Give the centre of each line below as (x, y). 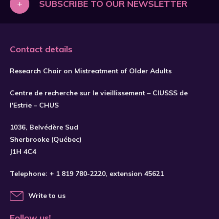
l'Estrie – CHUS (34, 105)
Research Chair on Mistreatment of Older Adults (91, 71)
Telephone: (30, 174)
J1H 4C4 (23, 152)
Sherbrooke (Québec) (46, 139)
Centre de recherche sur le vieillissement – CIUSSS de (99, 93)
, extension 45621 (135, 174)
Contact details (41, 49)
